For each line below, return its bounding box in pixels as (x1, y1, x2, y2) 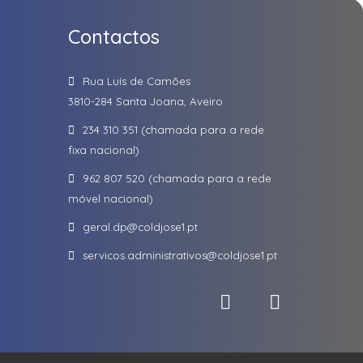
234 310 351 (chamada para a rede (82, 123, 264, 136)
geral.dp (82, 220, 127, 233)
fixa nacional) (67, 143, 139, 156)
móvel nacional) (67, 192, 153, 205)
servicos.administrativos (82, 249, 207, 262)
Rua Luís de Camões (82, 75, 190, 88)
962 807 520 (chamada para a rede (82, 172, 271, 185)
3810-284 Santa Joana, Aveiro (67, 95, 223, 108)
